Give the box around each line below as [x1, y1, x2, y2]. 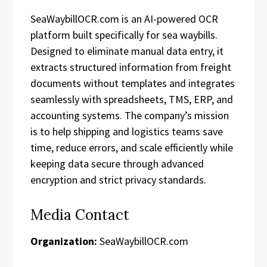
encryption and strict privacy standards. [30, 172, 206, 187]
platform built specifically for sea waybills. [30, 27, 218, 42]
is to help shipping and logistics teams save [30, 124, 223, 138]
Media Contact [30, 205, 129, 224]
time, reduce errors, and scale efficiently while [30, 140, 233, 154]
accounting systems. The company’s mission [30, 108, 229, 122]
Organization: [30, 234, 97, 248]
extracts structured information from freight [30, 60, 231, 74]
